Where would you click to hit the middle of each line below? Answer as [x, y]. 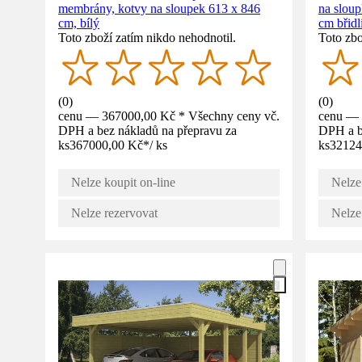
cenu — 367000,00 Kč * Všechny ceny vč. [169, 116]
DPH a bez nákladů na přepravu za [147, 130]
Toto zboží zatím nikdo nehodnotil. [147, 37]
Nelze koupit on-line [123, 182]
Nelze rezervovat [114, 213]
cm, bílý [79, 23]
